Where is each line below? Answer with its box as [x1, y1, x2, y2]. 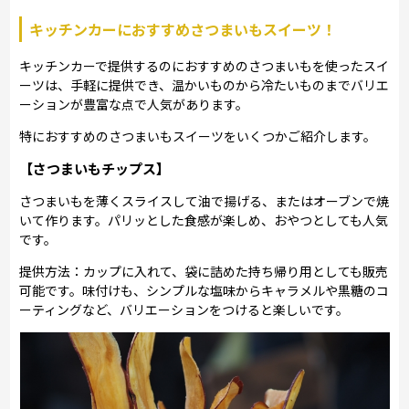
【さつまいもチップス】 [19, 158, 171, 178]
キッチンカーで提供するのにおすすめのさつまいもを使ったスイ [19, 56, 390, 75]
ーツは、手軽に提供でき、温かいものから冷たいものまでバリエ [19, 75, 390, 94]
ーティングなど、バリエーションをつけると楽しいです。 [19, 299, 350, 319]
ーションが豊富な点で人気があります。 [19, 94, 249, 113]
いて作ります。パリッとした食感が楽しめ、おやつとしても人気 [19, 210, 389, 229]
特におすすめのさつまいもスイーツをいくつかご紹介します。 [19, 126, 377, 145]
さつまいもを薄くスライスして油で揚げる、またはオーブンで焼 [19, 191, 390, 210]
